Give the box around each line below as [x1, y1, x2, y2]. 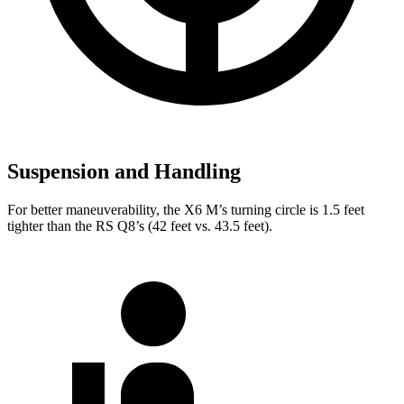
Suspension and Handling [7, 159, 241, 183]
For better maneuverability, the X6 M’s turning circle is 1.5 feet [7, 201, 364, 217]
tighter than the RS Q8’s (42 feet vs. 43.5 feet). [7, 217, 272, 234]
